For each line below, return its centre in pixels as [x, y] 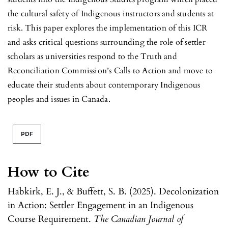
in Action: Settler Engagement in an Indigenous [101, 206]
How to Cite [49, 172]
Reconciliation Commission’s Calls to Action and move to [110, 71]
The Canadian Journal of [138, 219]
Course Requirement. [51, 219]
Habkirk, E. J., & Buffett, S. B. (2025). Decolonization [113, 192]
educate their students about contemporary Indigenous [104, 85]
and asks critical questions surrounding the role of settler [107, 42]
